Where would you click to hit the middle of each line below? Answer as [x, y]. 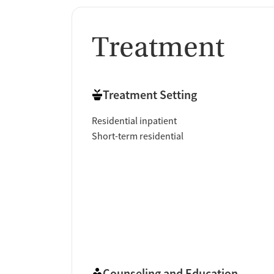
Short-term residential [138, 137]
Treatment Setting [150, 94]
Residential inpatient [134, 121]
